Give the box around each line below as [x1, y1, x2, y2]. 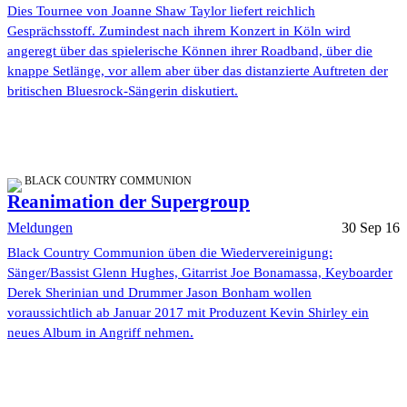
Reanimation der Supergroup [7, 191, 250, 213]
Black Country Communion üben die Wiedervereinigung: [7, 245, 333, 261]
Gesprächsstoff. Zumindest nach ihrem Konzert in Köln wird [7, 24, 351, 39]
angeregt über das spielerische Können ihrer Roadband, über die [7, 44, 372, 59]
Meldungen [7, 220, 73, 236]
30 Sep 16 [342, 220, 400, 236]
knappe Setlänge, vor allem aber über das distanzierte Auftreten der [7, 64, 388, 79]
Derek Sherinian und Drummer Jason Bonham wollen [7, 285, 312, 301]
